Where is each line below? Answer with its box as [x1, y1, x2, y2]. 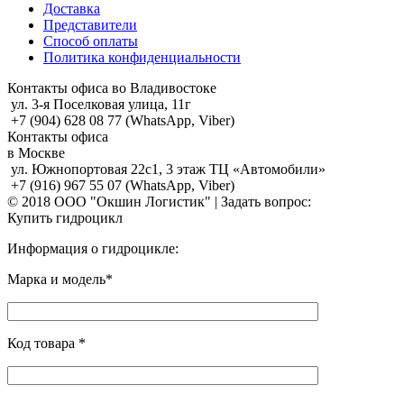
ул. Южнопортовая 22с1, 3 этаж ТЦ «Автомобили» [11, 161, 326, 178]
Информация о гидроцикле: [7, 241, 179, 257]
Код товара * [7, 335, 86, 352]
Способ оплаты [43, 33, 138, 50]
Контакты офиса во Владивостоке [7, 80, 216, 96]
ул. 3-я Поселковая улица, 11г [11, 96, 191, 113]
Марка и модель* [7, 271, 113, 288]
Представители [43, 17, 137, 33]
